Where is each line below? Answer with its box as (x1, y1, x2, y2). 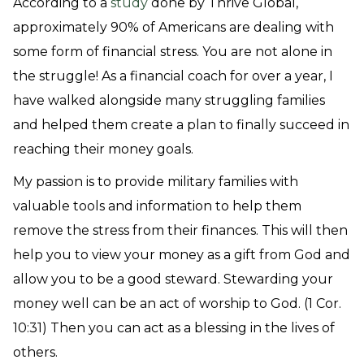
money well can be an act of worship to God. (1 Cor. (13, 296, 341, 311)
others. (13, 344, 61, 360)
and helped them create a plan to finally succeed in (13, 117, 349, 132)
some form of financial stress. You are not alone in (13, 44, 332, 59)
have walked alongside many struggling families (13, 93, 325, 108)
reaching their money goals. (13, 141, 197, 157)
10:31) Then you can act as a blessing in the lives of (13, 320, 335, 336)
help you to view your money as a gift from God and (13, 247, 350, 262)
